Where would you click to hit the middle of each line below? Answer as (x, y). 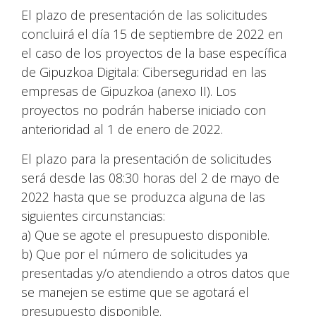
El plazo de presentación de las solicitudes (144, 15)
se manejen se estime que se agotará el (135, 292)
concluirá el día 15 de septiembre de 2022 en (152, 34)
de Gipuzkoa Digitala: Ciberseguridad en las (144, 72)
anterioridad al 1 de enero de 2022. (122, 129)
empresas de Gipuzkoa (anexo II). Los (129, 91)
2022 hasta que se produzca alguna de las (143, 197)
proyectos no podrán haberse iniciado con (144, 110)
